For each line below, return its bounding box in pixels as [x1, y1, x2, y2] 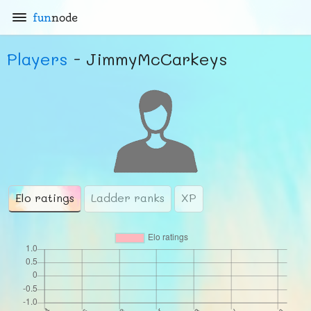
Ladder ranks [91, 190, 165, 205]
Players [7, 48, 68, 69]
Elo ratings [15, 190, 74, 205]
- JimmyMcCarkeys [68, 48, 228, 69]
